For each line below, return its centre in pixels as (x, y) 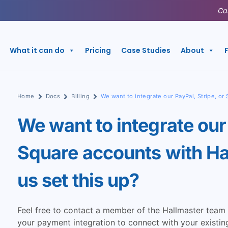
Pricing (98, 50)
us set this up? (78, 180)
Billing (80, 96)
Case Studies (146, 50)
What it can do (37, 50)
